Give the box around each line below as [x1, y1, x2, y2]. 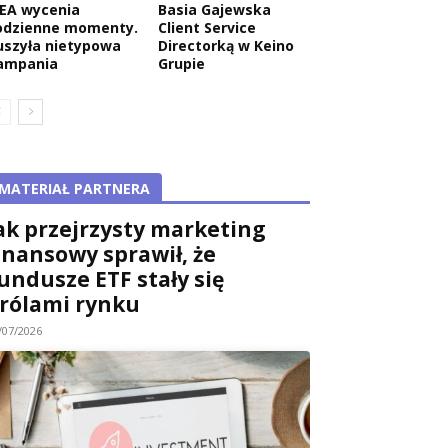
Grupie [158, 53, 205, 73]
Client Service [158, 17, 256, 37]
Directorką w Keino [158, 35, 294, 55]
